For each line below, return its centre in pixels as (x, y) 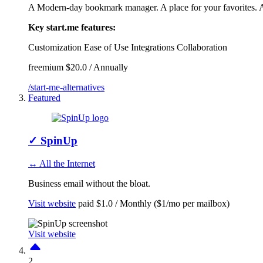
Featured (44, 98)
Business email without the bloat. (89, 183)
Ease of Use (106, 48)
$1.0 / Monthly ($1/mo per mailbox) (163, 203)
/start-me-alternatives (66, 87)
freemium (46, 68)
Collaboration (202, 48)
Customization (55, 48)
